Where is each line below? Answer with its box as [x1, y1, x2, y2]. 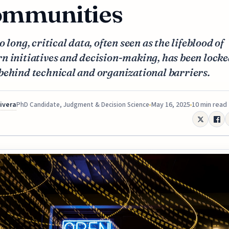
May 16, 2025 [151, 100, 190, 110]
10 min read [192, 100, 227, 110]
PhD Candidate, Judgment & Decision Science [16, 100, 149, 110]
